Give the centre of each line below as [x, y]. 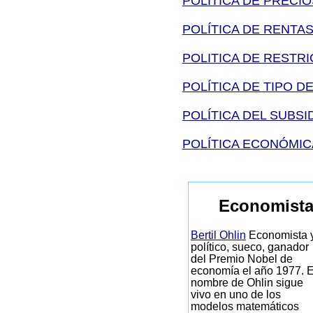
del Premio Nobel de [241, 259]
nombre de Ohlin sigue [247, 283]
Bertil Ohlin [218, 235]
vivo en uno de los [235, 295]
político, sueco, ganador [249, 247]
